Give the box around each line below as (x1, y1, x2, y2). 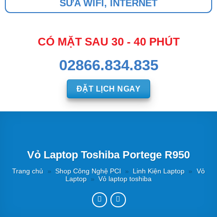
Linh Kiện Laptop (133, 167, 185, 175)
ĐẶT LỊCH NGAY (76, 85, 141, 93)
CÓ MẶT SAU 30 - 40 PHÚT (37, 35, 180, 48)
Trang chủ (12, 167, 44, 175)
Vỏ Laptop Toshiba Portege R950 (27, 148, 190, 161)
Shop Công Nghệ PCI (55, 167, 121, 175)
